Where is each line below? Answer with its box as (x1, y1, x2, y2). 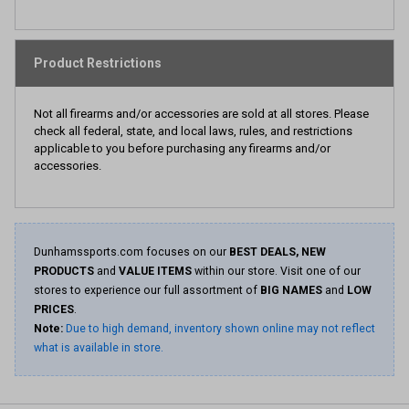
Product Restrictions (34, 56, 162, 70)
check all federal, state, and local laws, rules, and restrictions (34, 124, 352, 138)
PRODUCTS (34, 265, 94, 278)
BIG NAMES (260, 284, 322, 297)
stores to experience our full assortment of (34, 284, 260, 297)
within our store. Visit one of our (192, 265, 361, 278)
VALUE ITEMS (119, 265, 192, 278)
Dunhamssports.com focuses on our (34, 246, 229, 258)
